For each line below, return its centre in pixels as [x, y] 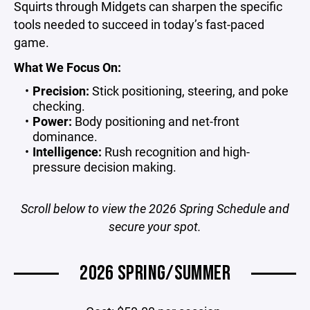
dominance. [65, 136]
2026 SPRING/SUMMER [155, 273]
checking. [59, 106]
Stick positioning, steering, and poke [189, 91]
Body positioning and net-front [155, 121]
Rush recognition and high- [175, 152]
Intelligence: [67, 152]
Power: [52, 121]
